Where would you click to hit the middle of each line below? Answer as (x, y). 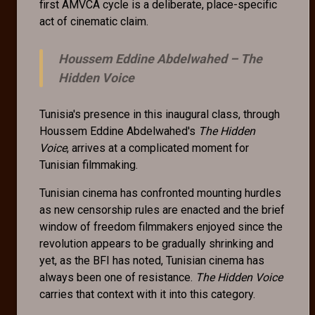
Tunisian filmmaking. (90, 165)
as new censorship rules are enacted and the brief (162, 210)
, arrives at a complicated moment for (158, 148)
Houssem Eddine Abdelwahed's (119, 131)
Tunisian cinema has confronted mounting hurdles (160, 193)
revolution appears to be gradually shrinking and (156, 243)
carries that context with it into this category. (149, 294)
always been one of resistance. (117, 277)
